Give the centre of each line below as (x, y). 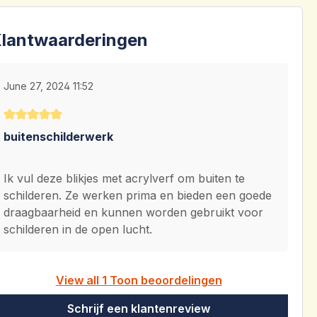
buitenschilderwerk (59, 137)
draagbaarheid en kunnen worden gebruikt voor (134, 213)
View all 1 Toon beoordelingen (139, 281)
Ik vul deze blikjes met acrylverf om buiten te (125, 179)
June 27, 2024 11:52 (49, 86)
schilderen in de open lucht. (78, 230)
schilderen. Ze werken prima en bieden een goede (138, 196)
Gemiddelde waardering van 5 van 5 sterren (120, 131)
